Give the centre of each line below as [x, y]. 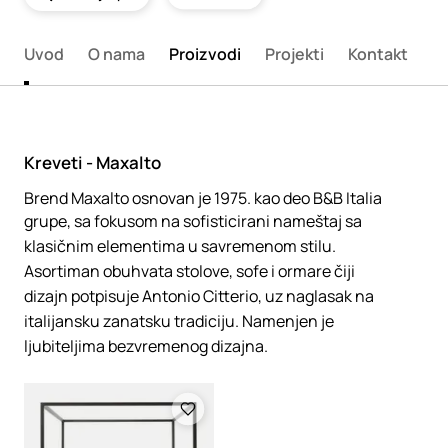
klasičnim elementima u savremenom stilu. [180, 246]
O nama [116, 54]
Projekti [294, 54]
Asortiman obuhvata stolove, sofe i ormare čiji [189, 271]
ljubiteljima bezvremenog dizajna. [146, 346]
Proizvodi [205, 54]
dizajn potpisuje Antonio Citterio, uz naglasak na [199, 296]
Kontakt [378, 54]
